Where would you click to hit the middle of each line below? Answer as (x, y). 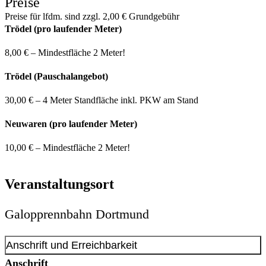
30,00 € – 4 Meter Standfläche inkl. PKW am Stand (102, 100)
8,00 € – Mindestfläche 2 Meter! (65, 53)
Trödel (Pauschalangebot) (56, 77)
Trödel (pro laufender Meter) (63, 29)
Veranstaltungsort (59, 184)
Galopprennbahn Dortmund (77, 214)
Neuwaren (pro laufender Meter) (71, 124)
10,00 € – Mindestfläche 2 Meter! (67, 148)
